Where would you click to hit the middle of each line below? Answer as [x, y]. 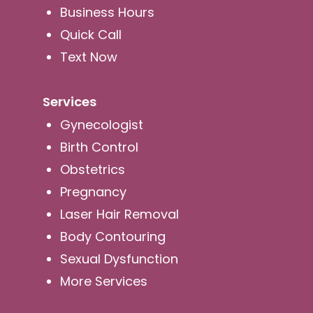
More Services [103, 282]
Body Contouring [112, 237]
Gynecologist [101, 125]
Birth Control [99, 147]
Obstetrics [92, 170]
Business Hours [107, 13]
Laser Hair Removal [119, 214]
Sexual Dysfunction [119, 259]
